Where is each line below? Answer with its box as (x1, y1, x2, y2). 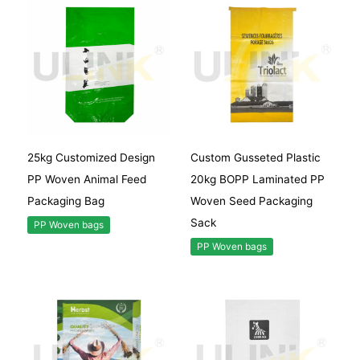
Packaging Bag (27, 194, 105, 207)
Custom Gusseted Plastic (190, 150, 321, 164)
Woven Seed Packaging (190, 194, 313, 207)
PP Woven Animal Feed (27, 172, 147, 186)
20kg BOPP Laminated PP (190, 172, 325, 186)
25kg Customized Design (27, 150, 156, 164)
